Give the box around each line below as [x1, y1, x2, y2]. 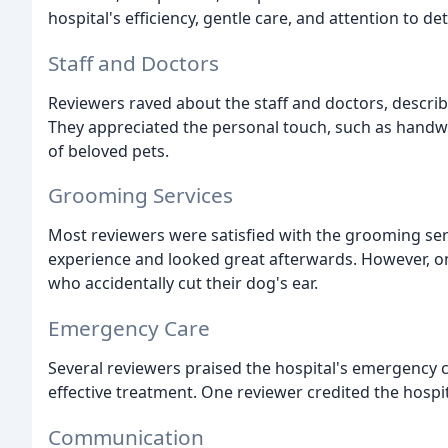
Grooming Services [48, 181, 233, 210]
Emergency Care [48, 314, 210, 343]
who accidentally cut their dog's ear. [48, 272, 318, 295]
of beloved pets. [48, 139, 169, 162]
